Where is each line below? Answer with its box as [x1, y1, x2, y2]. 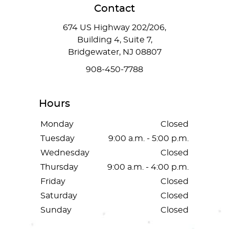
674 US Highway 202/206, [63, 24, 166, 32]
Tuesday [40, 134, 75, 143]
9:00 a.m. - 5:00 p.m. [108, 134, 189, 143]
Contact [94, 4, 135, 14]
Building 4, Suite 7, [77, 36, 152, 44]
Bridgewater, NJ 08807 [67, 48, 162, 56]
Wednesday [40, 149, 89, 157]
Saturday [40, 192, 77, 200]
